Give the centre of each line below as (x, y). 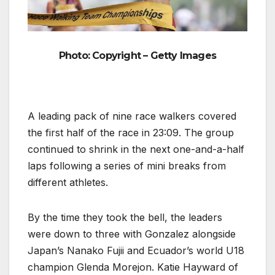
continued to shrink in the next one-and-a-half (136, 149)
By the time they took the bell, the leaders (125, 217)
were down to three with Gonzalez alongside (132, 234)
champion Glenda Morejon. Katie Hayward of (133, 267)
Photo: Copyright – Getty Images (137, 55)
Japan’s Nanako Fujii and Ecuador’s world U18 (136, 250)
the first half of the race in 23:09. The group (131, 132)
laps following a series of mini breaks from (127, 165)
